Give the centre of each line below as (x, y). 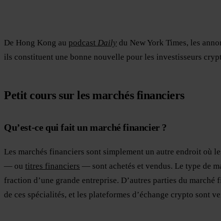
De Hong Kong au (36, 42)
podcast (83, 42)
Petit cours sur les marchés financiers (94, 95)
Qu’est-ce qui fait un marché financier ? (85, 127)
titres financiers (53, 166)
